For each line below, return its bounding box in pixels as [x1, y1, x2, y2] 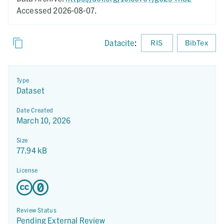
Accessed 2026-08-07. [16, 5, 97, 15]
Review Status [16, 206, 57, 213]
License [16, 166, 38, 173]
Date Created [16, 106, 53, 113]
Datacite [104, 38, 135, 47]
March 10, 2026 [16, 115, 71, 125]
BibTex [184, 38, 208, 47]
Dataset [16, 85, 45, 95]
